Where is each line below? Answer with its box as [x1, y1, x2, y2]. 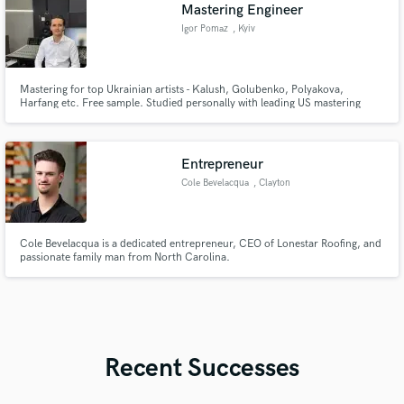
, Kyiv [232, 23, 255, 34]
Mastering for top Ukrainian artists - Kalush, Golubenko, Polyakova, [19, 82, 344, 96]
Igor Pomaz [181, 23, 229, 34]
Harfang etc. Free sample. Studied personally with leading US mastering [19, 96, 361, 110]
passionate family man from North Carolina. [19, 251, 230, 265]
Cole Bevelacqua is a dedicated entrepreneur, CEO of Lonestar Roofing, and [19, 237, 381, 252]
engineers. [19, 109, 69, 124]
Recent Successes [105, 353, 299, 383]
